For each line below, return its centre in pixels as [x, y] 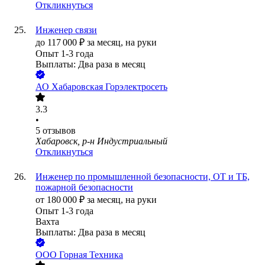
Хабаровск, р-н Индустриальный [101, 141]
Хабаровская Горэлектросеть [109, 87]
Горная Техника [91, 255]
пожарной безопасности [84, 188]
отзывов [59, 131]
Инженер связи [66, 30]
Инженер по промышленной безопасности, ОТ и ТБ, [143, 177]
